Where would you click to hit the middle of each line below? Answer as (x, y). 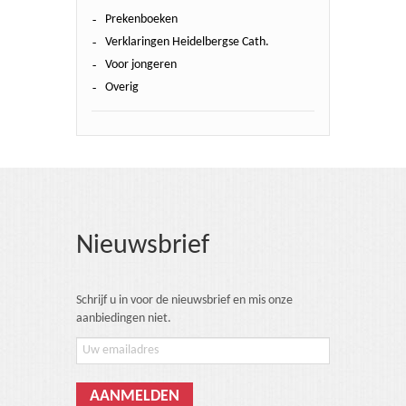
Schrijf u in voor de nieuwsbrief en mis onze (184, 300)
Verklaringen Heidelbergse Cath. (187, 42)
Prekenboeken (141, 19)
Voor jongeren (141, 65)
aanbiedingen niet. (124, 319)
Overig (122, 87)
